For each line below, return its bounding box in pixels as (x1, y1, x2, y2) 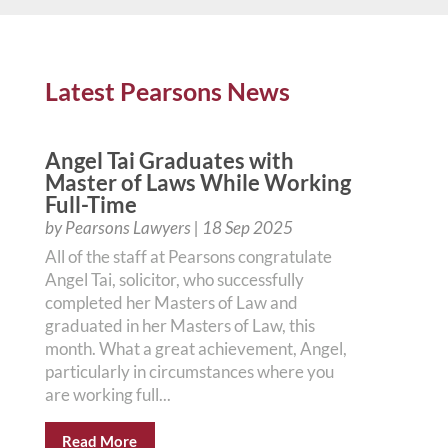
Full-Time (44, 191, 137, 218)
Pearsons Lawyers (64, 217, 191, 238)
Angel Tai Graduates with (44, 147, 294, 174)
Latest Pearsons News (44, 76, 290, 106)
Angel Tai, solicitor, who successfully (44, 269, 304, 290)
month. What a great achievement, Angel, (44, 338, 347, 359)
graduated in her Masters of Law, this (44, 315, 315, 336)
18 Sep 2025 (201, 217, 293, 238)
